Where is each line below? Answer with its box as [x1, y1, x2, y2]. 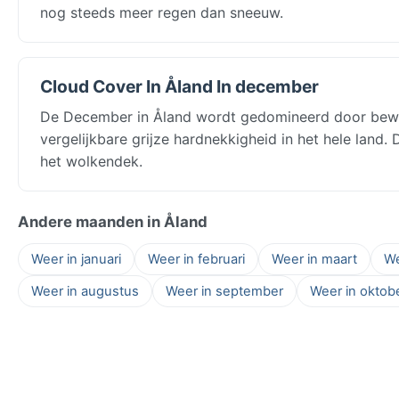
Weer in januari [31, 250, 121, 267]
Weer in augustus [31, 282, 139, 299]
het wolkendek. [40, 151, 142, 170]
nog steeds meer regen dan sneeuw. [40, 3, 283, 21]
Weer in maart [272, 250, 357, 267]
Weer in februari [148, 250, 245, 267]
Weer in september [166, 282, 283, 299]
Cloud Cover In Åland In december [40, 75, 319, 97]
